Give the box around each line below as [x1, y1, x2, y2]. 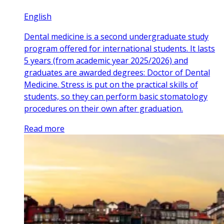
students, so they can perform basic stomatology [24, 90, 207, 102]
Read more [24, 122, 64, 134]
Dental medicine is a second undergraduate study [24, 30, 208, 42]
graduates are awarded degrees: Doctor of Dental [24, 66, 210, 78]
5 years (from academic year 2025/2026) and [24, 54, 188, 66]
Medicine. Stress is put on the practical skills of [24, 78, 198, 90]
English [24, 10, 51, 22]
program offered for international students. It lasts [24, 42, 215, 54]
